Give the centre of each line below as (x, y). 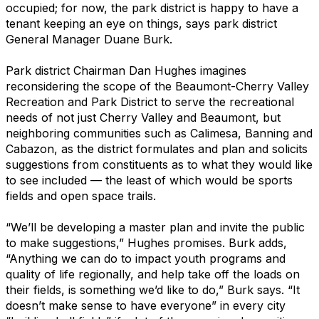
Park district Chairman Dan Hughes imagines (126, 70)
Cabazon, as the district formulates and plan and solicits (157, 149)
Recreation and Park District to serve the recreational (150, 102)
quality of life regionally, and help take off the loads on (153, 274)
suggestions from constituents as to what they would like (159, 164)
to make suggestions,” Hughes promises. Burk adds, (146, 243)
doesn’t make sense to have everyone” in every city (146, 305)
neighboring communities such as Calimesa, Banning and (159, 133)
